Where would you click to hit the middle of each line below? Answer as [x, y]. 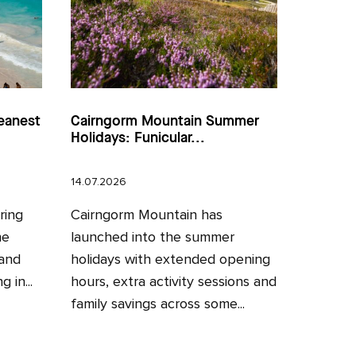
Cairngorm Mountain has [147, 216]
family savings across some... [158, 305]
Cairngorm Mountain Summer [165, 122]
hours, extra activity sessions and [174, 282]
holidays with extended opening [171, 260]
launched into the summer [153, 238]
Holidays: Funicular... [138, 139]
